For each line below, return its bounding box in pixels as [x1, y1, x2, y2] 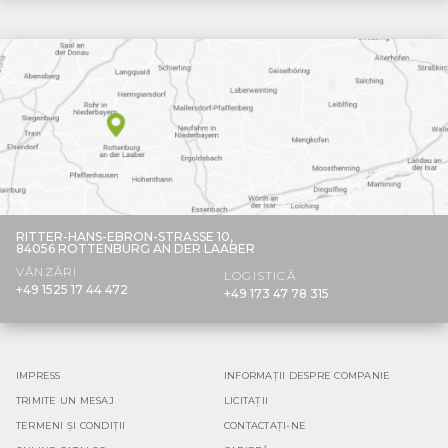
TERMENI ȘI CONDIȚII [16, 419, 126, 431]
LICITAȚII [224, 394, 269, 406]
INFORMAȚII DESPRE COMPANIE [224, 369, 391, 381]
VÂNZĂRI [16, 263, 78, 279]
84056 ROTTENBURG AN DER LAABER [16, 240, 255, 256]
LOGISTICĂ [224, 267, 296, 283]
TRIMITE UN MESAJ [16, 394, 114, 406]
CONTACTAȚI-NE [224, 419, 307, 431]
